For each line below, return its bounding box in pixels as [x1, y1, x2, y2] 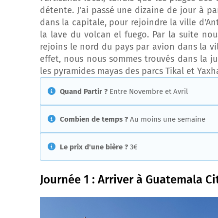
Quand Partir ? [58, 87, 108, 96]
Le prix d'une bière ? [58, 143, 128, 151]
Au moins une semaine [128, 115, 205, 124]
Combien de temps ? [58, 115, 128, 124]
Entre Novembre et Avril [108, 87, 188, 96]
